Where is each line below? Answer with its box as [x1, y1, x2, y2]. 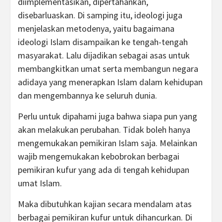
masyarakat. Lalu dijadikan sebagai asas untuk [18, 49, 190, 61]
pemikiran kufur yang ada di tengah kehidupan [18, 164, 189, 175]
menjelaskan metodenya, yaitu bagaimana [18, 22, 174, 34]
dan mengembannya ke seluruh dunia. [18, 89, 157, 101]
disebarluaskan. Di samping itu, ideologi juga [18, 9, 182, 21]
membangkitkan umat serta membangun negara [18, 62, 198, 74]
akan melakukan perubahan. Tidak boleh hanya [18, 123, 190, 135]
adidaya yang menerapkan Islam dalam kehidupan [18, 76, 203, 88]
